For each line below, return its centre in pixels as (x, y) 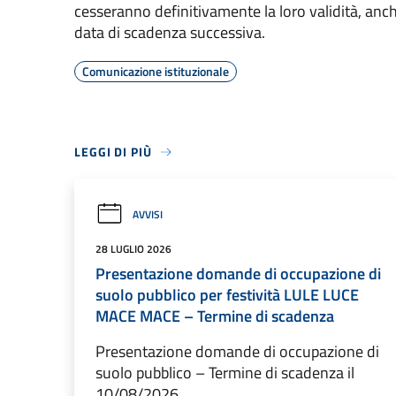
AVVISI (148, 214)
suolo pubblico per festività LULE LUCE (227, 295)
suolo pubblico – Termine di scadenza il (225, 373)
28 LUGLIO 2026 (133, 249)
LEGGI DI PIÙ (113, 152)
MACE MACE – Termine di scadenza (215, 316)
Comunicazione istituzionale (156, 71)
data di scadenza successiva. (170, 32)
